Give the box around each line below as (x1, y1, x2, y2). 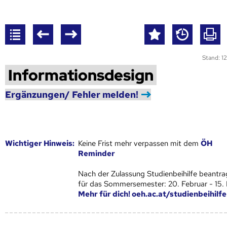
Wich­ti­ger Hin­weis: (5, 138, 74, 148)
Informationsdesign (8, 64, 154, 85)
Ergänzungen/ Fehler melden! (5, 88, 138, 100)
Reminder (78, 148, 116, 159)
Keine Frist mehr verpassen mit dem (78, 138, 201, 148)
